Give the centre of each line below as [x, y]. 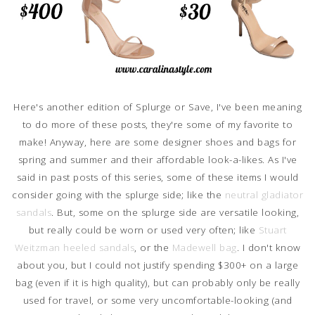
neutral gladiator [264, 195]
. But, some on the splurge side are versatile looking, [175, 213]
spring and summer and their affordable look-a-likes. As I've [157, 160]
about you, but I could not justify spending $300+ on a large [157, 265]
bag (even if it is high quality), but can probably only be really [157, 283]
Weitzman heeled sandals [74, 248]
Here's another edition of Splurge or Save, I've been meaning [157, 107]
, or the [153, 248]
